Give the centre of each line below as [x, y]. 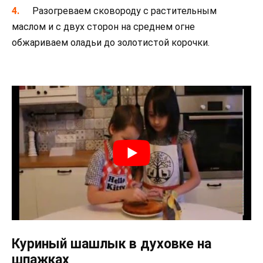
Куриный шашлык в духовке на [112, 244]
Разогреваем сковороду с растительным [125, 11]
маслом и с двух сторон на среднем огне [103, 27]
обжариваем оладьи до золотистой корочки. [111, 43]
